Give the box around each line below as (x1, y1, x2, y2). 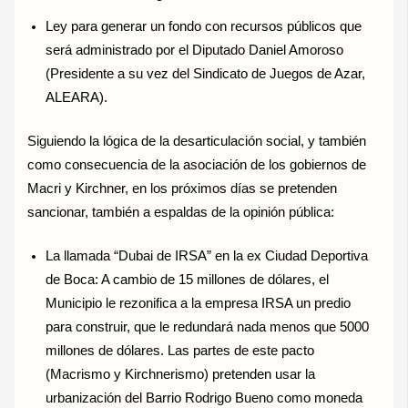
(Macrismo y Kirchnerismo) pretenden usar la (46, 367, 316, 382)
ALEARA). (46, 90, 108, 106)
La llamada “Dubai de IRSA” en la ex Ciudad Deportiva (46, 249, 369, 264)
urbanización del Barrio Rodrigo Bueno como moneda (46, 391, 363, 406)
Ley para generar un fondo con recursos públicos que (46, 19, 362, 35)
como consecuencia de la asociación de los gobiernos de (27, 158, 367, 173)
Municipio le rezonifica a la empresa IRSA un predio (46, 296, 352, 311)
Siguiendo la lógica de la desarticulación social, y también (27, 134, 367, 149)
